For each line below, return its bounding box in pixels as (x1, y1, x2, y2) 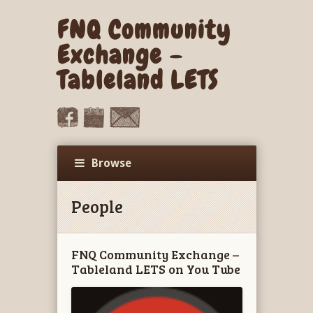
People (71, 195, 123, 218)
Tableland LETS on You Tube (71, 261, 240, 277)
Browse (91, 156, 131, 170)
